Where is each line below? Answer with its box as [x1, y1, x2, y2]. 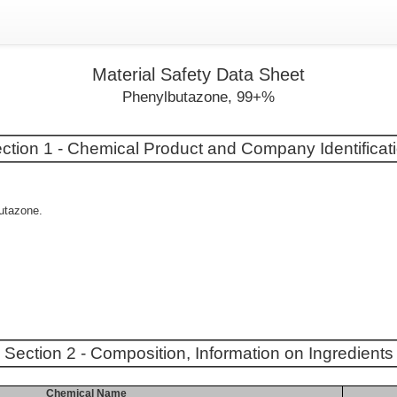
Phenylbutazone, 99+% [122, 89, 275, 105]
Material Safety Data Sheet [92, 65, 305, 84]
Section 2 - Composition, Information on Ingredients [4, 344, 393, 362]
